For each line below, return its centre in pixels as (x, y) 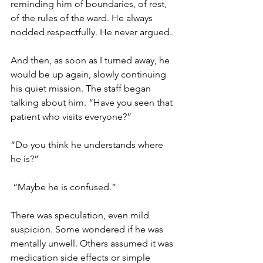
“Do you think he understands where (88, 145)
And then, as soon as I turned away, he (91, 60)
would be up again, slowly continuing (90, 74)
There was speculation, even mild (81, 215)
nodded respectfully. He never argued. (92, 32)
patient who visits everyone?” (72, 117)
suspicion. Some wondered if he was (88, 229)
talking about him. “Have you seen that (93, 102)
